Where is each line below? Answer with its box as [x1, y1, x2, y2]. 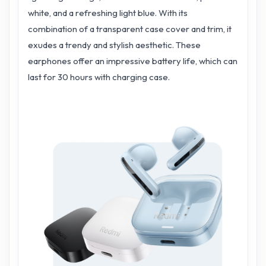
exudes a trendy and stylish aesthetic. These [28, 39, 201, 50]
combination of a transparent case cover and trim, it [28, 23, 232, 34]
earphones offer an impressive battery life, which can [28, 55, 237, 66]
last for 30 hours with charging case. [28, 71, 170, 83]
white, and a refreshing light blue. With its [28, 7, 188, 18]
